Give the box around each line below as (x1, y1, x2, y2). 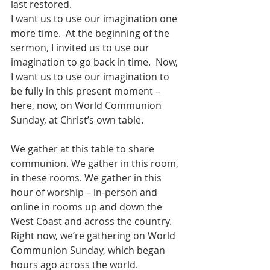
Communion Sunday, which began (11, 243, 168, 257)
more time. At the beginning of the (11, 27, 172, 40)
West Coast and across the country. (11, 215, 177, 228)
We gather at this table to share (11, 142, 157, 156)
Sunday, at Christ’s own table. (11, 113, 148, 127)
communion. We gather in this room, (11, 157, 181, 171)
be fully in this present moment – (11, 84, 163, 98)
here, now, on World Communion (11, 99, 164, 113)
